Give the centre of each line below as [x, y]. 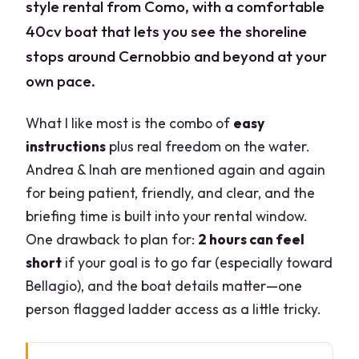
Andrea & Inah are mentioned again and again [176, 170]
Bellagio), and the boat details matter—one [164, 286]
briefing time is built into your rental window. [167, 216]
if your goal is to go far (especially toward [198, 263]
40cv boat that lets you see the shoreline [167, 31]
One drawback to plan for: [112, 240]
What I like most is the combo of [130, 123]
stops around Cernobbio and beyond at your [177, 56]
